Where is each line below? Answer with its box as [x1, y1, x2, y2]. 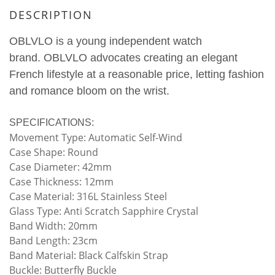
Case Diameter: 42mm [9, 160, 112, 174]
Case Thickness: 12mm [9, 175, 114, 188]
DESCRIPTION [9, 7, 93, 22]
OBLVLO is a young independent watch [9, 35, 202, 47]
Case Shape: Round [9, 145, 98, 159]
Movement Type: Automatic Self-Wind [9, 131, 182, 144]
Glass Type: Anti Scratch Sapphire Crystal [9, 204, 198, 218]
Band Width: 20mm [9, 219, 98, 233]
